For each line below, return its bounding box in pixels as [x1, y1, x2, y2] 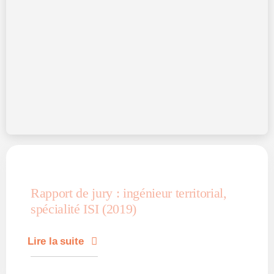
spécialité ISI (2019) [31, 201, 136, 217]
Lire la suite [27, 235, 84, 248]
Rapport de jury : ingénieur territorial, [31, 185, 227, 201]
